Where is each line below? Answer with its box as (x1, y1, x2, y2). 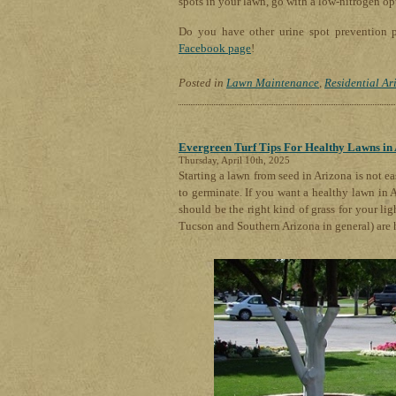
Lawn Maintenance (226, 76, 319, 90)
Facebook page (179, 42, 251, 56)
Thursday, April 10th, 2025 (179, 155, 290, 166)
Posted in (179, 76, 226, 90)
